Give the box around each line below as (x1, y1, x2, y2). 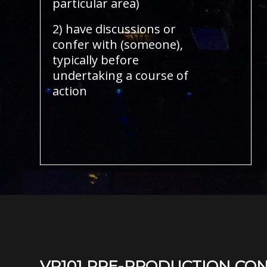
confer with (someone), (52, 36, 183, 52)
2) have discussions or (52, 21, 176, 37)
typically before (52, 52, 139, 68)
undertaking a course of (52, 67, 188, 83)
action (52, 83, 87, 99)
